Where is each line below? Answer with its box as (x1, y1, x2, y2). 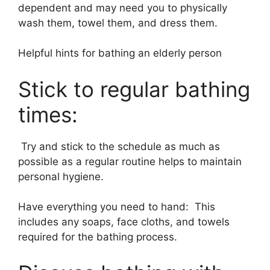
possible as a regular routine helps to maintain (18, 155, 242, 168)
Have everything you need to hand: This (18, 201, 215, 213)
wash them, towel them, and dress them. (18, 16, 218, 29)
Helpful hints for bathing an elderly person (18, 47, 222, 59)
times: (18, 101, 84, 127)
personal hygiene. (18, 170, 104, 183)
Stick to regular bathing (18, 76, 250, 102)
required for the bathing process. (18, 231, 177, 243)
